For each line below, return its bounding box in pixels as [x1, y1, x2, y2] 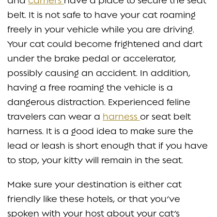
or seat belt [140, 111, 191, 122]
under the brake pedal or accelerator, [7, 53, 176, 63]
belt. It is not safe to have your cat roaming [7, 9, 196, 20]
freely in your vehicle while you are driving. [7, 24, 194, 34]
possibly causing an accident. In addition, [7, 67, 190, 78]
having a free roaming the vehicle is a [7, 82, 173, 93]
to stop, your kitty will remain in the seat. [7, 155, 188, 165]
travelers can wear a [7, 111, 103, 122]
